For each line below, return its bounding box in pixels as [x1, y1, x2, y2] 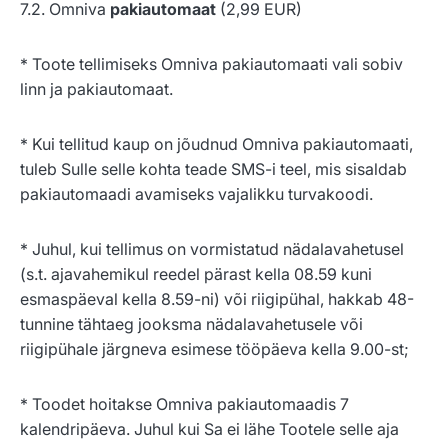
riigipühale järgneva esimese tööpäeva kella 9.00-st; [20, 339, 409, 360]
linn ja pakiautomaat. [20, 79, 173, 100]
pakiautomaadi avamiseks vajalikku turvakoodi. [20, 184, 377, 205]
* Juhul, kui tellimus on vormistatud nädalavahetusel [20, 239, 404, 260]
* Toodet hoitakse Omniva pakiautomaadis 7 [20, 394, 349, 415]
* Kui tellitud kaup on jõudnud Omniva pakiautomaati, [20, 134, 413, 155]
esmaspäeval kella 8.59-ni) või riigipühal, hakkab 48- [20, 289, 414, 310]
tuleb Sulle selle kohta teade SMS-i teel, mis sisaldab [20, 159, 407, 180]
